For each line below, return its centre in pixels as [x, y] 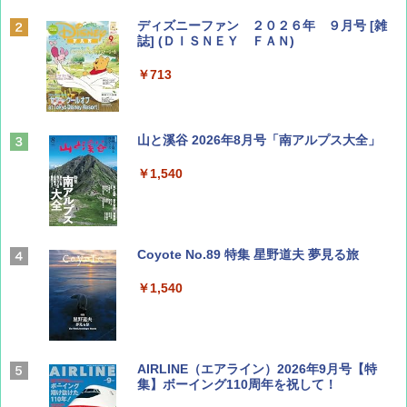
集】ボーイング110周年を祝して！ [237, 385]
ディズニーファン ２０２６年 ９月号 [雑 [262, 26]
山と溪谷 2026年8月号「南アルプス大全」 [259, 140]
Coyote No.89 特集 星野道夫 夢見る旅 [248, 255]
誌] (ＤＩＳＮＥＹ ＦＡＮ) [216, 41]
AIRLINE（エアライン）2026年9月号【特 [257, 369]
